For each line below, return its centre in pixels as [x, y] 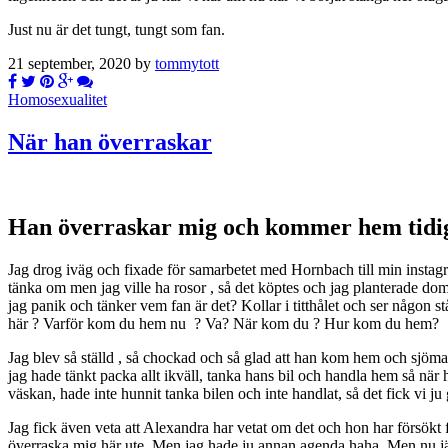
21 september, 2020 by [81, 63]
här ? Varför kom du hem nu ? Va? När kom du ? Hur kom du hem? [223, 323]
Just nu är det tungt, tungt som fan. [116, 29]
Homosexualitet [57, 99]
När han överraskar [110, 141]
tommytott [187, 63]
